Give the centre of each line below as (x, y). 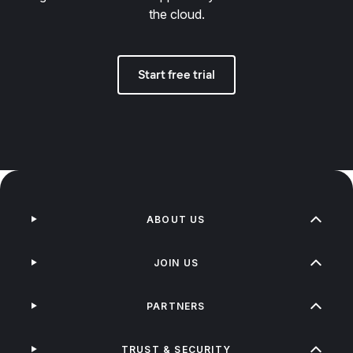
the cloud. (176, 14)
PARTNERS (176, 306)
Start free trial (176, 74)
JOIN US (176, 262)
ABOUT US (176, 219)
